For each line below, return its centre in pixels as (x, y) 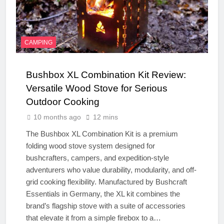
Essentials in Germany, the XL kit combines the (103, 193)
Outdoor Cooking (63, 101)
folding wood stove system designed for (90, 145)
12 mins (105, 117)
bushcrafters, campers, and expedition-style (97, 157)
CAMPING (38, 42)
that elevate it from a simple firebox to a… (93, 217)
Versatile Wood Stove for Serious (97, 88)
